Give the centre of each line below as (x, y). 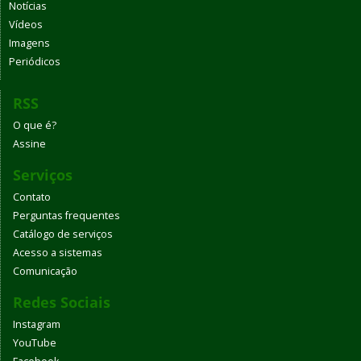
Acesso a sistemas (58, 253)
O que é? (35, 126)
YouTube (35, 343)
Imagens (29, 44)
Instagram (37, 325)
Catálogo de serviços (63, 234)
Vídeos (26, 25)
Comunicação (45, 272)
